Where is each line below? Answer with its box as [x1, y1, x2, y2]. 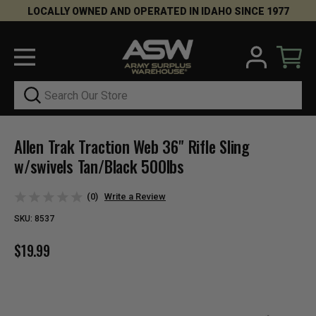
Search [14, 83, 46, 95]
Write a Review [104, 190, 166, 202]
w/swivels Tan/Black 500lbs [14, 154, 185, 179]
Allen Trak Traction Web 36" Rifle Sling [14, 135, 250, 159]
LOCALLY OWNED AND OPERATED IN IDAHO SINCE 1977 [27, 6, 289, 17]
